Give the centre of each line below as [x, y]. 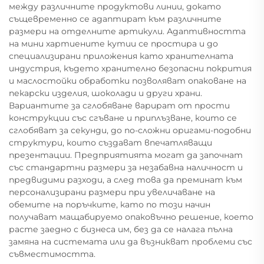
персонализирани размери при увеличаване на [112, 192]
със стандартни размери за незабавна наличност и [126, 167]
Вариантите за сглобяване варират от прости [119, 105]
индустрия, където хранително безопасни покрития [130, 68]
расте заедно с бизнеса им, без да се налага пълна [121, 229]
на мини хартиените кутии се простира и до [113, 43]
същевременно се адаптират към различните [115, 19]
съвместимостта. [52, 254]
